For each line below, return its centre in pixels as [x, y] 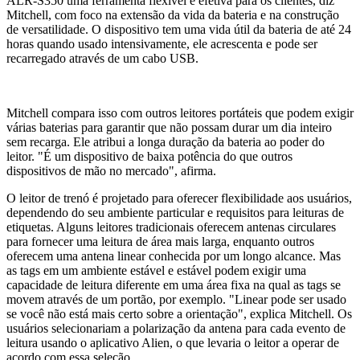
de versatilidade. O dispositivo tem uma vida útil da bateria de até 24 [179, 29]
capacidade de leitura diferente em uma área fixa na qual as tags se [174, 284]
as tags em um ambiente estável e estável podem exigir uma [156, 270]
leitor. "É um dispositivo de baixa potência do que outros [149, 156]
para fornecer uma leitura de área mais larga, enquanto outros [160, 241]
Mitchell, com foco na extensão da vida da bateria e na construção [173, 14]
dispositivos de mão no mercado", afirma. [111, 170]
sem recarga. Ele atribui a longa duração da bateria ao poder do [166, 141]
